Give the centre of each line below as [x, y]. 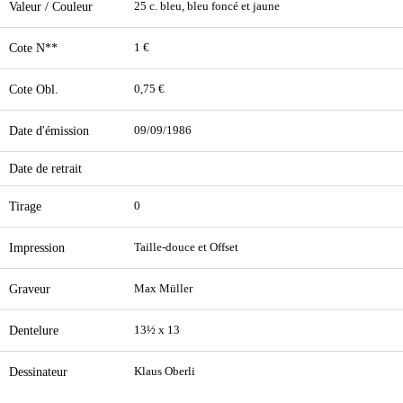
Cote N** [33, 48]
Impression [37, 247]
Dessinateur [38, 372]
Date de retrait [45, 168]
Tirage [25, 206]
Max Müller [163, 289]
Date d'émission [49, 130]
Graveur [30, 289]
